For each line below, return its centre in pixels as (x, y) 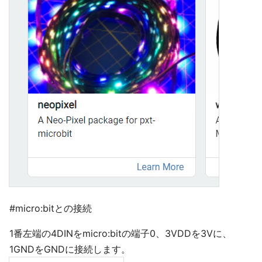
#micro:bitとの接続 (51, 208)
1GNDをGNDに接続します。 (70, 249)
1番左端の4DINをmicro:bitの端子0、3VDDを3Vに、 (120, 233)
